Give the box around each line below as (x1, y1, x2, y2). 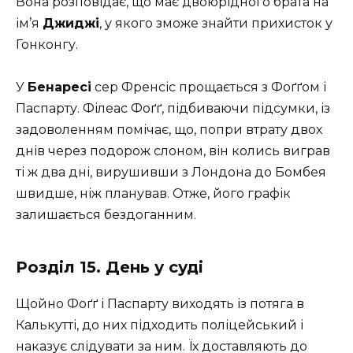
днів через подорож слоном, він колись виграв (16, 143, 330, 158)
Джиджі (43, 15, 99, 31)
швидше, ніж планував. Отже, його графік (16, 185, 291, 201)
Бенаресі (28, 79, 91, 95)
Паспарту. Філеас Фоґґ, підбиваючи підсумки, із (16, 100, 330, 116)
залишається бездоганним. (16, 206, 196, 222)
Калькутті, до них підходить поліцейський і (16, 317, 303, 333)
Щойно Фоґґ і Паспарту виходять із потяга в (16, 295, 304, 311)
